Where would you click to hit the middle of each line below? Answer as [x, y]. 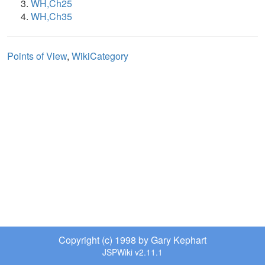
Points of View [37, 56]
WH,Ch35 [51, 16]
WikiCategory [100, 56]
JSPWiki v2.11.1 [132, 252]
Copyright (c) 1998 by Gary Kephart [132, 240]
